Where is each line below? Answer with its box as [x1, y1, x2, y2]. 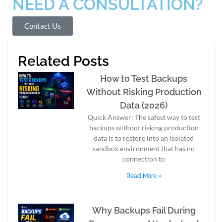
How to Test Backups [100, 73, 188, 84]
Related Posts [18, 53, 109, 70]
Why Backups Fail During [92, 205, 196, 216]
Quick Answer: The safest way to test [87, 113, 200, 122]
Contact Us [24, 21, 61, 31]
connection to [122, 155, 166, 164]
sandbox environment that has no [93, 144, 195, 153]
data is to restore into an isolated [94, 134, 194, 143]
